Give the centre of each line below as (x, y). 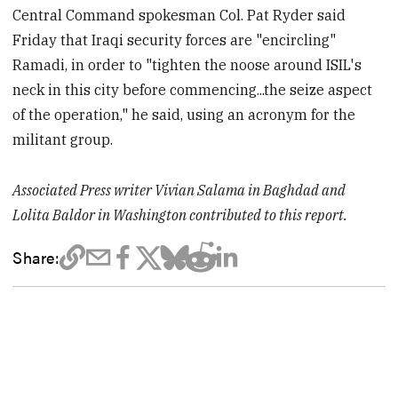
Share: (36, 257)
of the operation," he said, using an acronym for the (184, 115)
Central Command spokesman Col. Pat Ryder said (179, 16)
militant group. (63, 140)
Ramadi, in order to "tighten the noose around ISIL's (187, 65)
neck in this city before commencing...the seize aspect (193, 90)
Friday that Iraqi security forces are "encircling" (175, 40)
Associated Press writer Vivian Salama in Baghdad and (179, 191)
